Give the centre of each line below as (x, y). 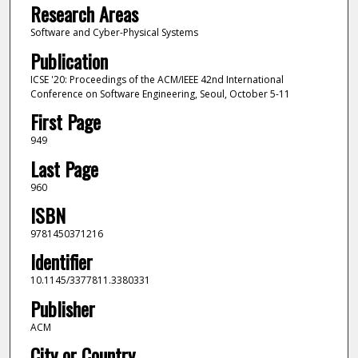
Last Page (64, 168)
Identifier (61, 262)
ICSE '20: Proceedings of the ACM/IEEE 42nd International (157, 79)
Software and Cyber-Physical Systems (114, 33)
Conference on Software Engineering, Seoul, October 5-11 (160, 93)
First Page (65, 122)
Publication (69, 60)
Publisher (62, 308)
